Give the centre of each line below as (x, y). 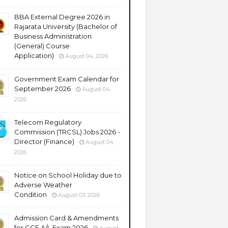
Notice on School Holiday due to (68, 175)
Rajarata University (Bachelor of (66, 26)
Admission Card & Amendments (66, 218)
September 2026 (42, 89)
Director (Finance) (44, 141)
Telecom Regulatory (48, 122)
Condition (31, 194)
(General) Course (42, 46)
